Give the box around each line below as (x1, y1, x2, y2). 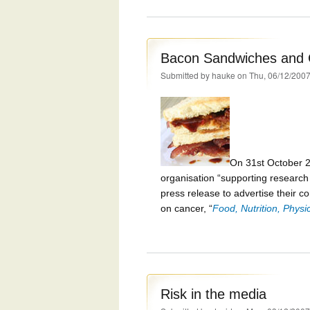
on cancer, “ (161, 202, 212, 214)
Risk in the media (161, 286, 266, 302)
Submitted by (161, 69, 212, 81)
